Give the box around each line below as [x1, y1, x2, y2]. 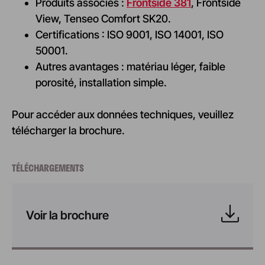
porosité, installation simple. [35, 76, 167, 89]
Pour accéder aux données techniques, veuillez [12, 108, 234, 121]
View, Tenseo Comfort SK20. [35, 12, 171, 25]
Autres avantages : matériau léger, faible [35, 60, 225, 73]
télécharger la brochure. [12, 124, 125, 137]
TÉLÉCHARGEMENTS [12, 160, 84, 176]
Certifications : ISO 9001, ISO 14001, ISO [35, 28, 224, 41]
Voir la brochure [26, 208, 109, 223]
